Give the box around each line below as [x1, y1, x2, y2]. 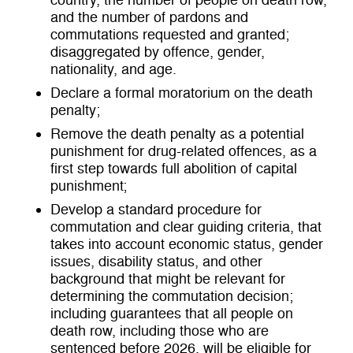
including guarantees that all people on [50, 305, 293, 323]
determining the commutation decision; [50, 288, 293, 306]
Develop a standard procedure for [50, 201, 262, 219]
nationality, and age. [50, 61, 176, 79]
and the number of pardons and [50, 9, 248, 27]
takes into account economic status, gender [50, 236, 323, 254]
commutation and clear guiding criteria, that [50, 218, 321, 236]
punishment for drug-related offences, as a [50, 143, 317, 161]
